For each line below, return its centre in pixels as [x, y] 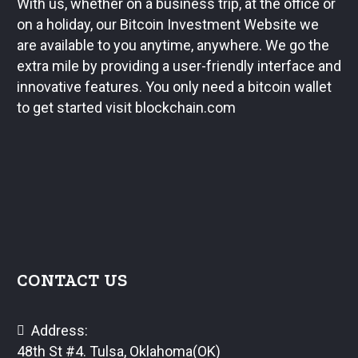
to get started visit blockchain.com [126, 108]
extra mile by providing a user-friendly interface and [179, 66]
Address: [60, 330]
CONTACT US [72, 280]
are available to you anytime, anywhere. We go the [173, 46]
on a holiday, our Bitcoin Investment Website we [168, 25]
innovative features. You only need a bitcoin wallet [174, 87]
